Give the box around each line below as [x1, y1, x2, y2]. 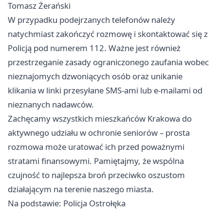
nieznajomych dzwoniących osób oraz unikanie [8, 71, 182, 82]
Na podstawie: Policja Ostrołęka [8, 198, 126, 209]
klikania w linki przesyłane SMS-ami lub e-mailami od [8, 85, 202, 96]
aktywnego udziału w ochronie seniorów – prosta [8, 127, 190, 139]
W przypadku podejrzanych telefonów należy [8, 14, 175, 26]
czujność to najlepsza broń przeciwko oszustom [8, 169, 185, 181]
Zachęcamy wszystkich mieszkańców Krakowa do [8, 113, 192, 125]
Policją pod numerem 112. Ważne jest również [8, 42, 181, 54]
